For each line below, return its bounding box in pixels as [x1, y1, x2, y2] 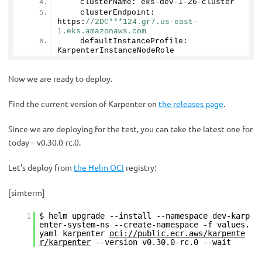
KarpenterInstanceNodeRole [57, 46, 174, 55]
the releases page [158, 98, 223, 109]
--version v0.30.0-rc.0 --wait [91, 237, 231, 247]
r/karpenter [39, 237, 91, 247]
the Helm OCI [74, 161, 124, 173]
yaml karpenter [39, 228, 109, 238]
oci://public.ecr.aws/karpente [109, 228, 245, 238]
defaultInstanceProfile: [61, 36, 188, 46]
